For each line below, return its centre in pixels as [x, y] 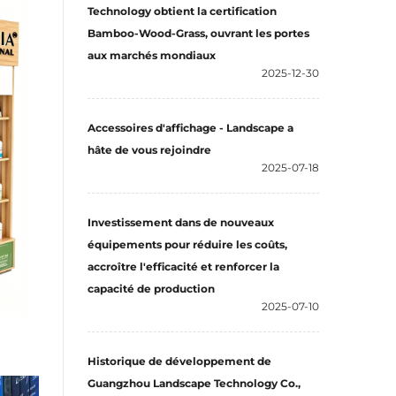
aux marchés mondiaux [152, 55]
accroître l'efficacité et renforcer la [183, 267]
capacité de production [151, 289]
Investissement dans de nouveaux [181, 222]
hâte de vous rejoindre [149, 150]
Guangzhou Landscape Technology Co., [194, 383]
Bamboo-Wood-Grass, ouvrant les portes [198, 33]
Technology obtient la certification [182, 11]
